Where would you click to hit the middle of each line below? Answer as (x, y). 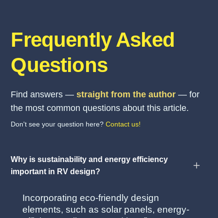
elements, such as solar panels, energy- (106, 210)
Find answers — (44, 95)
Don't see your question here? (58, 124)
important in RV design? (56, 172)
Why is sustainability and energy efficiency (90, 160)
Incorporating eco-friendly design (91, 198)
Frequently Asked (93, 40)
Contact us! (123, 124)
